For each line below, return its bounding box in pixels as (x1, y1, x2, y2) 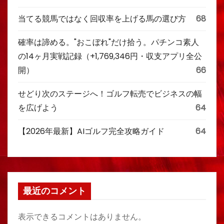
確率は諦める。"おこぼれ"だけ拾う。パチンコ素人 (18, 36, 199, 48)
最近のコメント (23, 185, 86, 196)
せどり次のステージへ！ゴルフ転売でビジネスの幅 (18, 88, 202, 99)
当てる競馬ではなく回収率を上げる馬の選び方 (18, 13, 186, 24)
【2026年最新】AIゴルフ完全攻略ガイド (18, 125, 164, 137)
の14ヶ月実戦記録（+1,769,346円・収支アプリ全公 (18, 50, 202, 62)
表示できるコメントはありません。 (18, 211, 146, 222)
